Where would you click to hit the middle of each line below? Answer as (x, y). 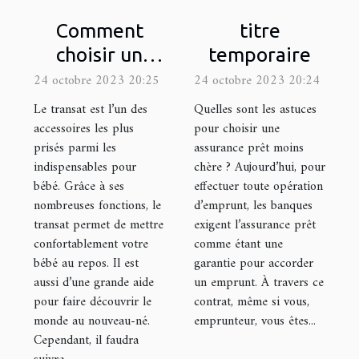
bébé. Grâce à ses (79, 186)
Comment (99, 30)
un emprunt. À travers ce (259, 282)
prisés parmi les (75, 148)
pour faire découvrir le (93, 302)
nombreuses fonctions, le (97, 206)
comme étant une (238, 244)
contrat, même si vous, (252, 302)
